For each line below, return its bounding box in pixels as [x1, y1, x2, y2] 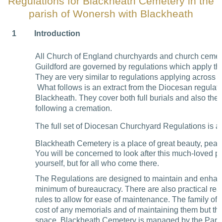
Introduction [34, 29, 80, 38]
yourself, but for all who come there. [35, 159, 159, 167]
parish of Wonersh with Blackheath [29, 8, 193, 20]
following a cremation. [35, 104, 112, 113]
